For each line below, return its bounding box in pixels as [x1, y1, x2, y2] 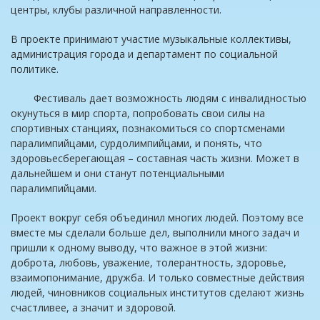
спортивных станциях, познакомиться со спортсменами [11, 121, 285, 136]
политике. [11, 62, 59, 76]
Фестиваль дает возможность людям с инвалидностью [11, 91, 306, 106]
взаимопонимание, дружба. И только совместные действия [11, 271, 304, 285]
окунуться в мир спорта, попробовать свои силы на [11, 106, 265, 121]
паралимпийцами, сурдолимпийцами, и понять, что [11, 136, 262, 151]
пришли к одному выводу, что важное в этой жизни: [11, 241, 267, 255]
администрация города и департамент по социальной [11, 47, 278, 61]
